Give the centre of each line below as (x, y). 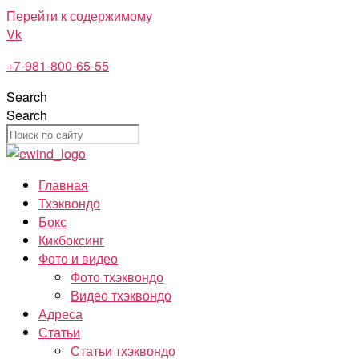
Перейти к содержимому (79, 16)
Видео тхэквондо (121, 295)
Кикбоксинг (71, 240)
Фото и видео (78, 258)
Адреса (61, 314)
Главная (63, 185)
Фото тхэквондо (117, 277)
